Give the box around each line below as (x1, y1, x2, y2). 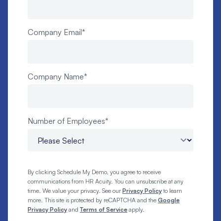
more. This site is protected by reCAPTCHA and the (28, 196, 158, 204)
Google (158, 196, 180, 204)
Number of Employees (28, 116, 105, 126)
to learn (162, 187, 182, 195)
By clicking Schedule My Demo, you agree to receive (28, 168, 161, 176)
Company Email (28, 27, 82, 37)
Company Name (28, 72, 84, 82)
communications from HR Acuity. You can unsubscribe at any (28, 178, 184, 185)
